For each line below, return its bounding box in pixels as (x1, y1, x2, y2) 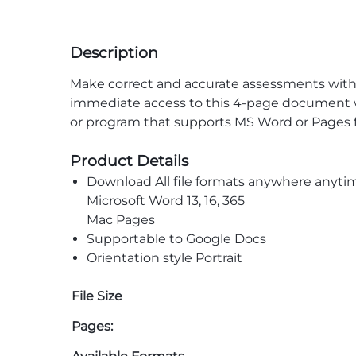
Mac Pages (86, 212, 155, 227)
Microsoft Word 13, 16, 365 (86, 193, 245, 208)
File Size (72, 288, 122, 304)
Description (70, 43, 158, 62)
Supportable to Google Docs (86, 231, 266, 246)
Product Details (70, 151, 188, 170)
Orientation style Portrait (86, 250, 242, 265)
